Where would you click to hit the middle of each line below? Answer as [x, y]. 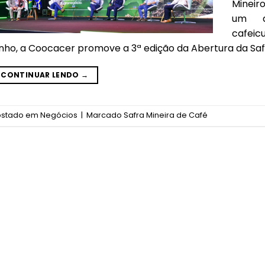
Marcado [105, 115]
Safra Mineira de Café [166, 115]
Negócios [59, 115]
